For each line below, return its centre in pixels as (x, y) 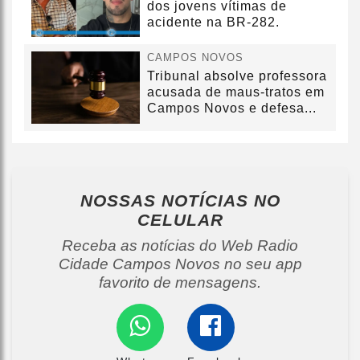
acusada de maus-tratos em (236, 92)
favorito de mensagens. (180, 283)
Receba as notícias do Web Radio (180, 246)
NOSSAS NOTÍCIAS (167, 201)
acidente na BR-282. (213, 22)
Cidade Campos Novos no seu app (180, 264)
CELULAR (180, 220)
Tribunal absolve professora (237, 76)
